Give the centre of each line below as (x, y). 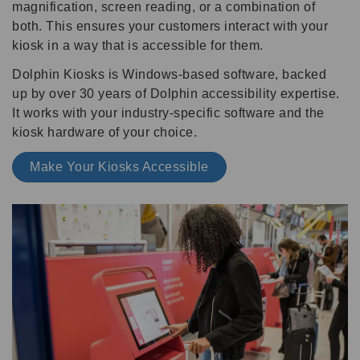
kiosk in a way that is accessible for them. (139, 45)
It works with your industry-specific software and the (168, 112)
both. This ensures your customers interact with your (170, 26)
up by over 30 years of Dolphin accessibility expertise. (176, 93)
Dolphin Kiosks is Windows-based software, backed (169, 74)
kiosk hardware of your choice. (104, 132)
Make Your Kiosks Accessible (119, 166)
